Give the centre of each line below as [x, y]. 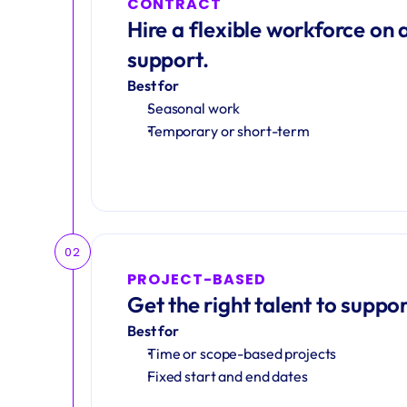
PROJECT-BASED [197, 279]
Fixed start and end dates [228, 376]
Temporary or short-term [228, 131]
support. [168, 59]
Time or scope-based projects [242, 353]
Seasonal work [195, 108]
